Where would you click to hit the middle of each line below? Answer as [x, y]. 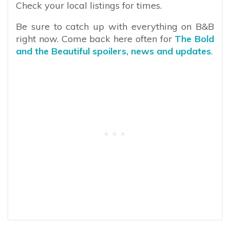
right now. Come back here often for [95, 39]
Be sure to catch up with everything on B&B [115, 27]
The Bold [194, 39]
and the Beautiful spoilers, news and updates [113, 51]
